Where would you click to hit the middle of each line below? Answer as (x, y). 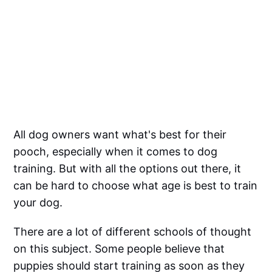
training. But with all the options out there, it (127, 168)
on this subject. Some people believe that (119, 248)
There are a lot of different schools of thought (133, 231)
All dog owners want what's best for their (120, 134)
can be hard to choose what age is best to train (136, 185)
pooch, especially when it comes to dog (116, 151)
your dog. (38, 202)
